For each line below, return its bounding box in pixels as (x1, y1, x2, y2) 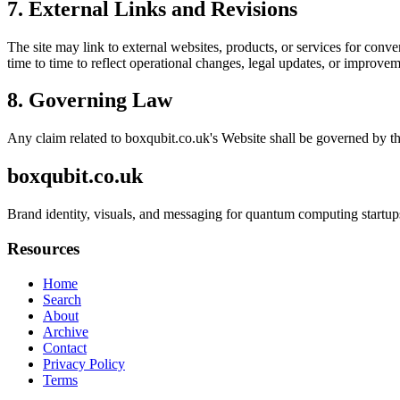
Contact (43, 339, 87, 355)
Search (43, 291, 81, 307)
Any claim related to (7, 130, 125, 146)
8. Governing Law (7, 88, 172, 112)
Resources (7, 238, 79, 258)
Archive (43, 323, 88, 339)
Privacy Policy (43, 355, 125, 371)
